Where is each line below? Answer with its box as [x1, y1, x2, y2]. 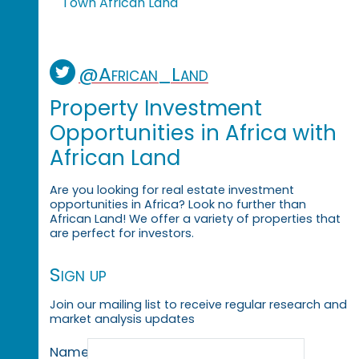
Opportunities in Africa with [49, 119, 337, 148]
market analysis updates [49, 310, 195, 327]
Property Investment [49, 94, 262, 123]
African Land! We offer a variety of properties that [49, 211, 341, 228]
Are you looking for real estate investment [49, 182, 294, 199]
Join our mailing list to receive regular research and [49, 296, 347, 313]
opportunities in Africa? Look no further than [49, 196, 306, 213]
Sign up [49, 261, 107, 288]
